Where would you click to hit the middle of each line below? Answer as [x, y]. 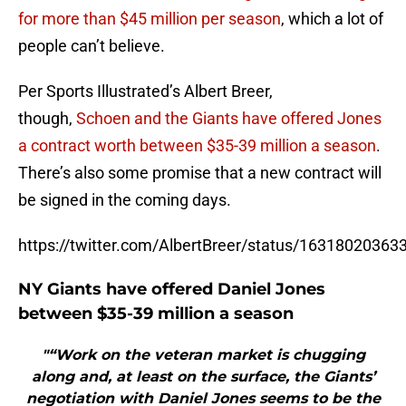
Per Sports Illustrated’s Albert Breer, [145, 92]
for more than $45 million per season [150, 19]
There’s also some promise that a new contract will [200, 173]
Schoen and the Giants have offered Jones [229, 119]
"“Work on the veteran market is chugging [203, 355]
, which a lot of [332, 19]
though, [47, 119]
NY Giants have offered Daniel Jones [172, 290]
